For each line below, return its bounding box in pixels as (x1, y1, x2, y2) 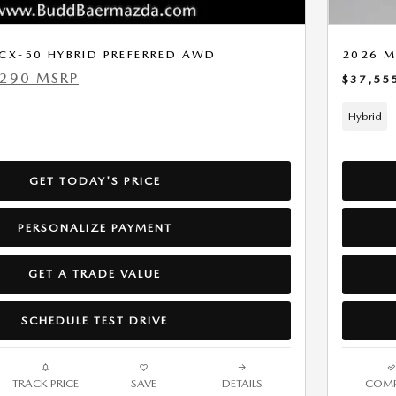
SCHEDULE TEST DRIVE (21, 313, 168, 327)
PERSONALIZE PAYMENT (17, 220, 172, 234)
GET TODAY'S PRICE (28, 173, 161, 187)
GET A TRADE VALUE (28, 267, 161, 281)
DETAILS (221, 377, 263, 391)
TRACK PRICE (12, 377, 79, 391)
